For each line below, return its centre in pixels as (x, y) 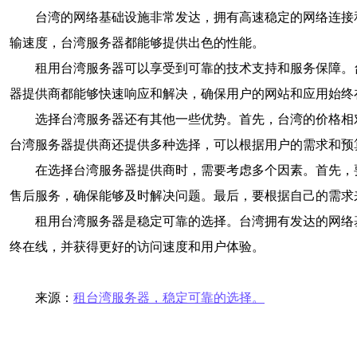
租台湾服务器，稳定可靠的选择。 (169, 298)
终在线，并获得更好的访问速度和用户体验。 (137, 247)
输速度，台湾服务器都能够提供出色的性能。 (137, 43)
